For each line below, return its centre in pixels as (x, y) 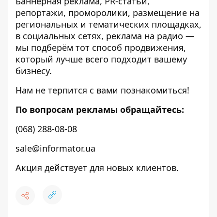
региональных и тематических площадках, (108, 24)
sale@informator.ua (55, 148)
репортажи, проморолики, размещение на (108, 13)
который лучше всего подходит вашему (101, 59)
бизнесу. (34, 71)
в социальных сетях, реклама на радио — (105, 36)
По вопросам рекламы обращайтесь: (100, 109)
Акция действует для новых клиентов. (97, 168)
